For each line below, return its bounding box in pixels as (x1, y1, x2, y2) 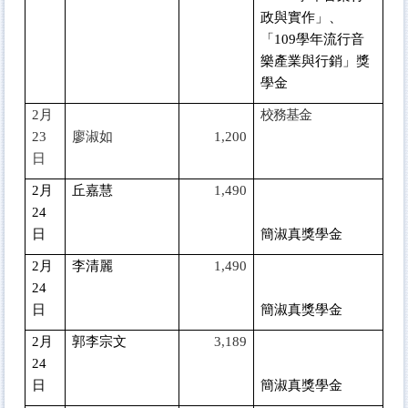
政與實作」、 (260, 9, 342, 25)
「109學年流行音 (260, 31, 364, 46)
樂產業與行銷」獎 (260, 53, 370, 68)
